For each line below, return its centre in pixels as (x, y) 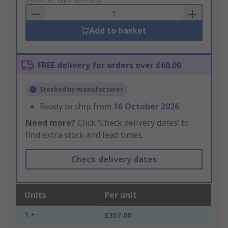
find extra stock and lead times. (84, 135)
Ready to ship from (77, 107)
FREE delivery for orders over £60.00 (109, 65)
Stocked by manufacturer (81, 90)
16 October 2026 (146, 107)
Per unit (121, 195)
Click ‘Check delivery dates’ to (132, 123)
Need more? (50, 123)
